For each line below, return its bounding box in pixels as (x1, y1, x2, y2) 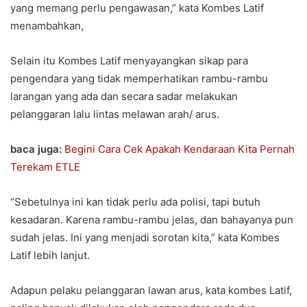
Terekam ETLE (10, 160, 80, 173)
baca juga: (10, 142, 64, 156)
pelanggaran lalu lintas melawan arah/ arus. (10, 107, 219, 121)
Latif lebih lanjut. (10, 248, 90, 262)
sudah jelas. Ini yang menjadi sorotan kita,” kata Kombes (10, 230, 280, 244)
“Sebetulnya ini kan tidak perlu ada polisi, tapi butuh (10, 195, 260, 208)
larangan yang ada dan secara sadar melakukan (10, 89, 238, 103)
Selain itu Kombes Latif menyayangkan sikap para (10, 53, 248, 67)
